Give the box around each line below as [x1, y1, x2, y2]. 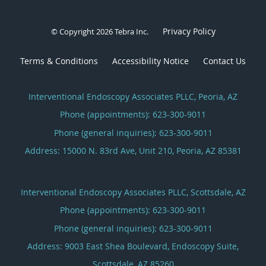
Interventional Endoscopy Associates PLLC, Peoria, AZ [28, 90, 237, 102]
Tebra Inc [114, 26, 147, 37]
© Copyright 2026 [50, 26, 115, 37]
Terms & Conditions [20, 55, 98, 66]
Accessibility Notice [112, 55, 189, 66]
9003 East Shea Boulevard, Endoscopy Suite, [65, 240, 239, 252]
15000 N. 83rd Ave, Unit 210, [62, 144, 176, 156]
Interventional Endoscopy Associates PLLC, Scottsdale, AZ [20, 186, 246, 198]
